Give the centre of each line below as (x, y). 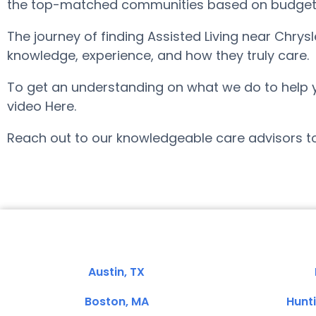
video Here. (42, 106)
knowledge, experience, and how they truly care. (158, 55)
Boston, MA (116, 302)
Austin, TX (116, 272)
